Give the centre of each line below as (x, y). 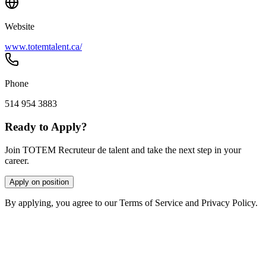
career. (17, 160)
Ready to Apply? (46, 127)
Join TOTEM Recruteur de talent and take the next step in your (123, 150)
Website (20, 27)
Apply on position (39, 182)
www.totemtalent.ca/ (43, 47)
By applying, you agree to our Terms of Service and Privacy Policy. (131, 202)
